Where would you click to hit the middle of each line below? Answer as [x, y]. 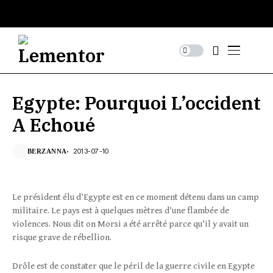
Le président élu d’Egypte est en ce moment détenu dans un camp [136, 197]
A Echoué [54, 125]
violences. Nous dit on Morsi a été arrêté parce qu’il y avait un [130, 224]
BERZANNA [47, 151]
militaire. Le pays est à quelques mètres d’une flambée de [121, 211]
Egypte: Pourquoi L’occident [136, 103]
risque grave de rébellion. [62, 237]
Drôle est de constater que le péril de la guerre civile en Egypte [133, 266]
